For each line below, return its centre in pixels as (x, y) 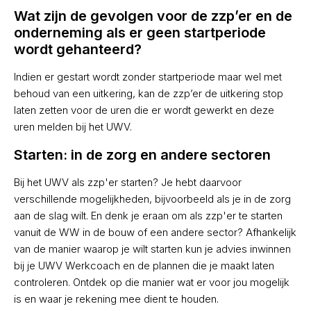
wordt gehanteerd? (78, 50)
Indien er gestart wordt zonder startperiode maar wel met (148, 77)
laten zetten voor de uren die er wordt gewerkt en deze (144, 110)
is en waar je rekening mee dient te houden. (116, 299)
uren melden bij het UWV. (73, 127)
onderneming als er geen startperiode (140, 33)
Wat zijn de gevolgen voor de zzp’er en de (153, 16)
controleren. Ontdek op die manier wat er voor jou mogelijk (152, 283)
